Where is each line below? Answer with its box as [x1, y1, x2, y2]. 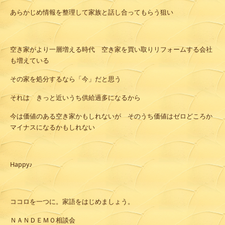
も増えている [10, 56, 49, 65]
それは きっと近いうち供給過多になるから [10, 93, 141, 102]
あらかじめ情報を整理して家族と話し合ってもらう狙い [10, 8, 173, 17]
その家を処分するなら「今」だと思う [10, 75, 121, 84]
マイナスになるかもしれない [10, 123, 95, 132]
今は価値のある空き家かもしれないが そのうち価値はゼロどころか [10, 112, 212, 121]
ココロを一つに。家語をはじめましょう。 [10, 197, 134, 206]
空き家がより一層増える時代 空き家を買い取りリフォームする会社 [10, 45, 212, 54]
